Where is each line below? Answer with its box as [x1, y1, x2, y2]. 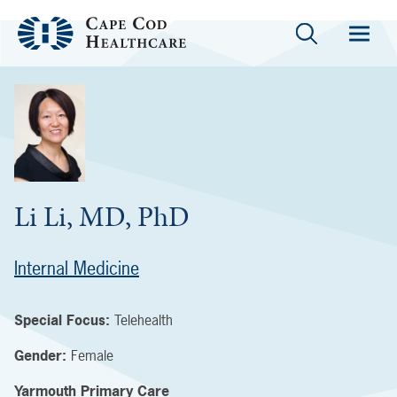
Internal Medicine [14, 256, 139, 280]
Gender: [14, 346, 71, 365]
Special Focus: [14, 310, 110, 330]
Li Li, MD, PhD [14, 197, 190, 237]
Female [71, 346, 113, 365]
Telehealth [114, 310, 173, 330]
